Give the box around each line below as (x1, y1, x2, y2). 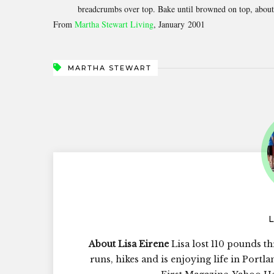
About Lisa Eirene (89, 238, 169, 250)
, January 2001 (154, 18, 205, 30)
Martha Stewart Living (75, 18, 154, 30)
